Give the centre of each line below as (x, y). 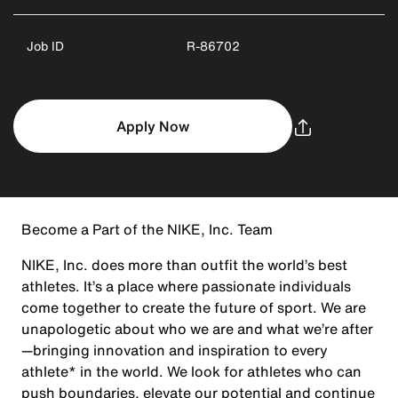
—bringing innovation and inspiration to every (175, 350)
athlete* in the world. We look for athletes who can (191, 371)
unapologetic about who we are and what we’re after (197, 329)
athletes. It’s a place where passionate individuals (186, 286)
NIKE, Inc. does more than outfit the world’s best (184, 265)
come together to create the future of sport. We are (194, 307)
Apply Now (152, 126)
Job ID (45, 46)
